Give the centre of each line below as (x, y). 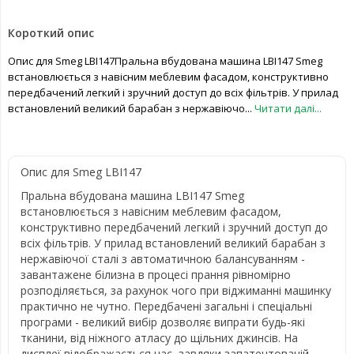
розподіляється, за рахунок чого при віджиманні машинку (176, 290)
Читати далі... (288, 108)
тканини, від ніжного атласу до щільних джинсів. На (159, 338)
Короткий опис (51, 33)
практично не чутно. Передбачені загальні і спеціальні (166, 306)
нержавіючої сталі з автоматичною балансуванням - (163, 259)
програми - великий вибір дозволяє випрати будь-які (163, 322)
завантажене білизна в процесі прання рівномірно (156, 275)
